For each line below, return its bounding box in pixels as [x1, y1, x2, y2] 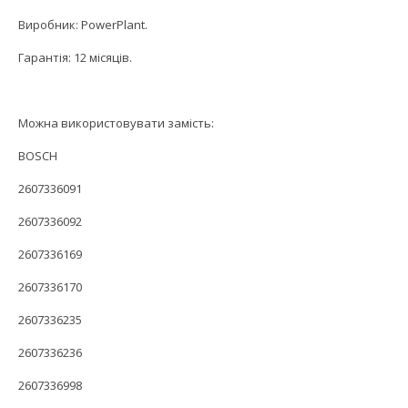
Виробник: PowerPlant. [18, 16, 148, 34]
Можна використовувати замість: [18, 115, 214, 132]
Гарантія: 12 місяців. [18, 49, 132, 66]
